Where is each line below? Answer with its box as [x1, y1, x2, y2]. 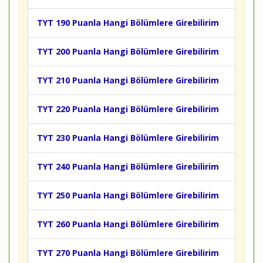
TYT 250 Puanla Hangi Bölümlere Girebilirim [37, 190, 219, 201]
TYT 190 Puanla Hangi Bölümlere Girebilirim [37, 17, 219, 28]
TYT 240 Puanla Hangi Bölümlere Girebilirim [37, 161, 219, 172]
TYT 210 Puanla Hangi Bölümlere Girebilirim [37, 75, 219, 86]
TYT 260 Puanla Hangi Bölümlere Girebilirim [37, 218, 219, 230]
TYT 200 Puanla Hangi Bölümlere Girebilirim [37, 46, 219, 57]
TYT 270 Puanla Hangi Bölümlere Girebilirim [37, 247, 219, 258]
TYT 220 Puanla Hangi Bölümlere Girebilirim [37, 103, 219, 114]
